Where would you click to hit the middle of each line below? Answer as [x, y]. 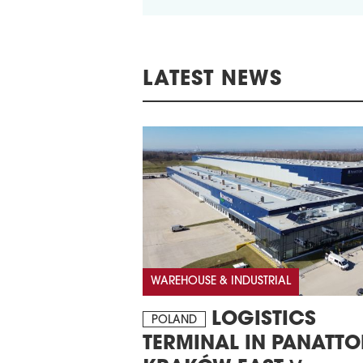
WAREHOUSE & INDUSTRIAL [221, 281]
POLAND [174, 320]
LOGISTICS [261, 320]
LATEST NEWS [212, 80]
